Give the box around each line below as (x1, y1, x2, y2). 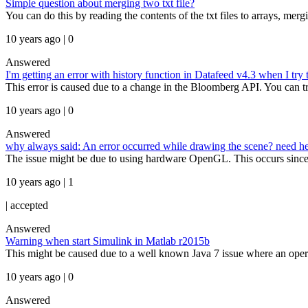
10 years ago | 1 (5, 176, 74, 188)
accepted (10, 199, 48, 211)
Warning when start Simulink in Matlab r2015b (5, 235, 210, 247)
